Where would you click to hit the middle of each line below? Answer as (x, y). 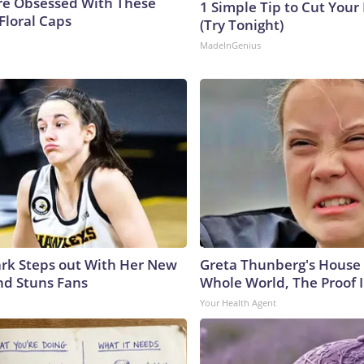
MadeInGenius (230, 45)
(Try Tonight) (242, 24)
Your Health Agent (238, 302)
